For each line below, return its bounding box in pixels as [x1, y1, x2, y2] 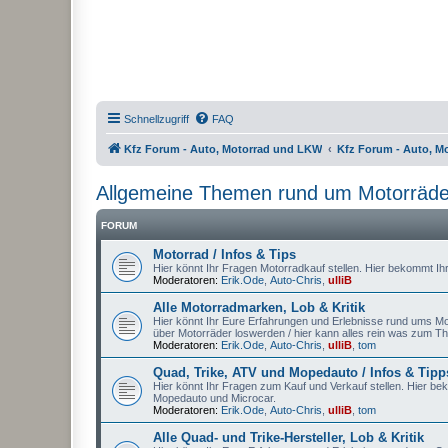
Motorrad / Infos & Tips [153, 247, 296, 262]
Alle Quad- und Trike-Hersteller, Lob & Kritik [153, 430, 424, 445]
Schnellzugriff [124, 113, 189, 125]
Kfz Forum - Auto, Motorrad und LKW [124, 143, 322, 155]
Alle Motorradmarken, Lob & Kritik [153, 300, 365, 315]
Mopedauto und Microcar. [153, 392, 276, 404]
